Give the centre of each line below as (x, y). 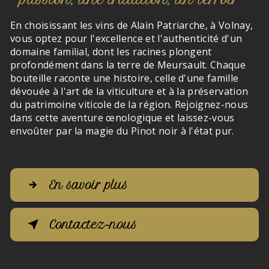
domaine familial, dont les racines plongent (111, 52)
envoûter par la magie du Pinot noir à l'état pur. (122, 131)
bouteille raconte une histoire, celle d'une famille (125, 78)
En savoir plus (89, 185)
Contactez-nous (93, 225)
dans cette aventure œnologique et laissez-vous (122, 118)
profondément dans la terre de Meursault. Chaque (128, 65)
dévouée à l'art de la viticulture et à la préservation (129, 91)
